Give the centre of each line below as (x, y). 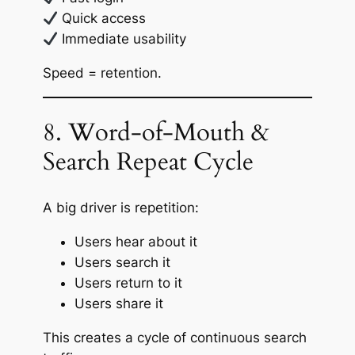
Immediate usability (122, 39)
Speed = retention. (102, 73)
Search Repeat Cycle (148, 162)
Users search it (122, 262)
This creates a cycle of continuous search (174, 337)
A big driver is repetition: (120, 208)
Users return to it (128, 282)
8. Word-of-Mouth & (156, 133)
